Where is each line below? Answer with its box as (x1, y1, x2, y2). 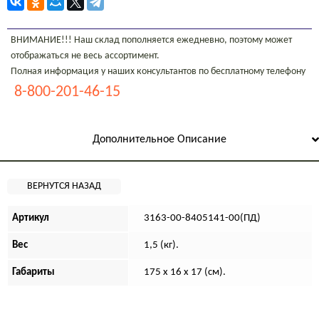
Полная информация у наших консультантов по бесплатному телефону (11, 66, 305, 77)
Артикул (12, 213, 50, 224)
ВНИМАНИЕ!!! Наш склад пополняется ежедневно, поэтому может (11, 34, 292, 46)
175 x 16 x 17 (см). (144, 267, 226, 278)
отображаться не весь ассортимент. (11, 50, 159, 61)
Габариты (12, 267, 56, 278)
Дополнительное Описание (93, 133, 226, 145)
